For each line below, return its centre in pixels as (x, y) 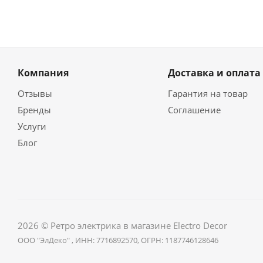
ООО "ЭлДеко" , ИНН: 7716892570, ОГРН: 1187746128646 (118, 240)
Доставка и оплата (214, 73)
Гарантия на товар (208, 93)
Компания (43, 73)
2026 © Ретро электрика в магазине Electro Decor (122, 225)
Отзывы (35, 93)
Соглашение (194, 109)
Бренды (34, 109)
